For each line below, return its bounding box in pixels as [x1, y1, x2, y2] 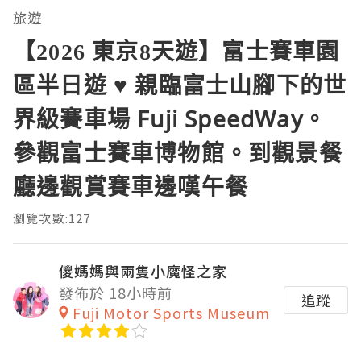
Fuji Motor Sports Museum [73, 302, 270, 324]
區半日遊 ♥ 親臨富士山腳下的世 [13, 69, 347, 101]
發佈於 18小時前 [59, 282, 172, 304]
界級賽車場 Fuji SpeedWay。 [13, 103, 326, 135]
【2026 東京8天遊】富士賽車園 [13, 35, 340, 67]
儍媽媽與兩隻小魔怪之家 [59, 260, 227, 282]
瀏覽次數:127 [13, 210, 91, 227]
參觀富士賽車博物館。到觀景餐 [13, 137, 342, 168]
